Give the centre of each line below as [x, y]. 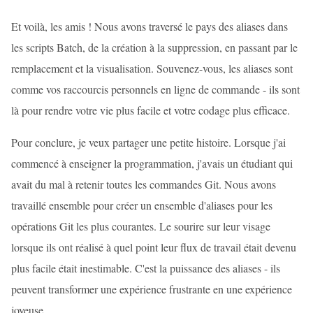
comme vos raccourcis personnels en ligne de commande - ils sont [155, 89]
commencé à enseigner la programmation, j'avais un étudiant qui [152, 163]
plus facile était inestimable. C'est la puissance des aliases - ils [146, 268]
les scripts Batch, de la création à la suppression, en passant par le [154, 47]
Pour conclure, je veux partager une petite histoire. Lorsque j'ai [148, 142]
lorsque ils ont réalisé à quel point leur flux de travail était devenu [154, 247]
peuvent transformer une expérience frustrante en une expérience [152, 289]
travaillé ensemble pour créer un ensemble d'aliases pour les [142, 205]
